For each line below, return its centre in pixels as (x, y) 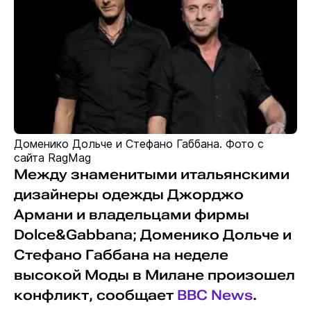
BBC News (215, 296)
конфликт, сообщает (95, 296)
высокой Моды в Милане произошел (154, 276)
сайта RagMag (52, 158)
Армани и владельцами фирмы (131, 215)
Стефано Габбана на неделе (121, 255)
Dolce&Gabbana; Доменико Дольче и (152, 235)
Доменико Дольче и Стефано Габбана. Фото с (138, 144)
